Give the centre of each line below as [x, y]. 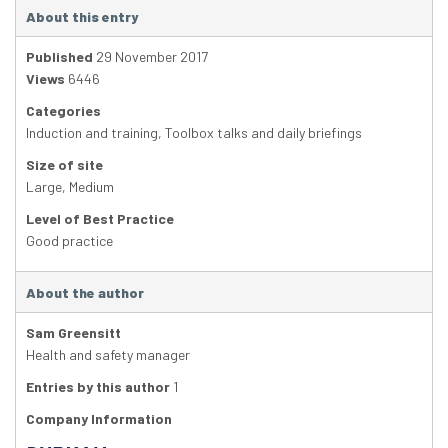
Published [59, 57]
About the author [85, 293]
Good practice [69, 241]
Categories [63, 111]
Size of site [64, 165]
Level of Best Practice [100, 219]
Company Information [99, 419]
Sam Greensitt [73, 333]
